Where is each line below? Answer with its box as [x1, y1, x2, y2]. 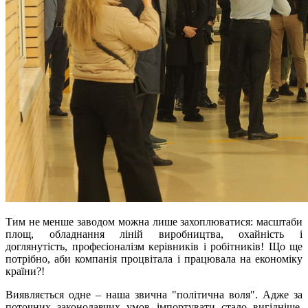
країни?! [5, 265, 45, 278]
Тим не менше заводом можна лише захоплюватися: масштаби [5, 216, 302, 228]
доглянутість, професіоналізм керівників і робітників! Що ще [5, 241, 302, 253]
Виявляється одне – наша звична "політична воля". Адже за [5, 289, 302, 301]
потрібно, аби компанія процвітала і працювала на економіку [5, 253, 302, 265]
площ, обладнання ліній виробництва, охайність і [5, 228, 302, 241]
